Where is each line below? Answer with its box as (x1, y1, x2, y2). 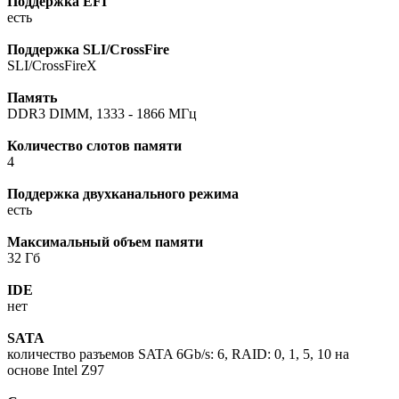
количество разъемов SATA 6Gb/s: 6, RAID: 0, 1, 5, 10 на (7, 346, 349, 362)
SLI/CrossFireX (7, 58, 97, 74)
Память (7, 90, 57, 106)
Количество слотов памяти (7, 138, 182, 154)
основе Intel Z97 (7, 362, 104, 379)
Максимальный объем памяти (7, 234, 203, 250)
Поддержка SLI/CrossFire (7, 42, 169, 58)
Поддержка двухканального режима (7, 186, 239, 202)
